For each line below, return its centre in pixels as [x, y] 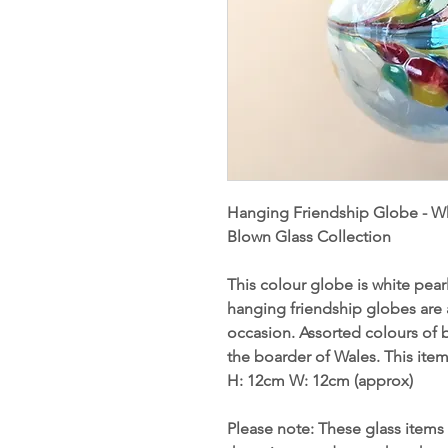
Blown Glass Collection [309, 236]
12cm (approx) [360, 380]
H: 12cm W [265, 380]
